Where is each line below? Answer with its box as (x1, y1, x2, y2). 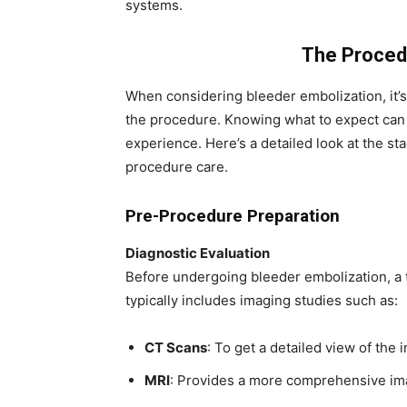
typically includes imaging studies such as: (125, 292, 398, 309)
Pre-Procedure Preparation (125, 205, 340, 226)
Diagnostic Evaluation (125, 244, 270, 262)
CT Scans (144, 339, 207, 356)
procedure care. (125, 158, 228, 175)
